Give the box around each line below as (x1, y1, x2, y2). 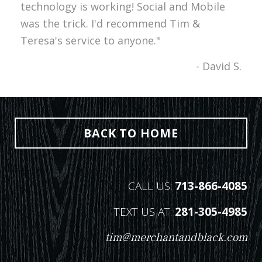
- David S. (196, 59, 242, 73)
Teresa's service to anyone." (20, 33, 160, 47)
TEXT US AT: (114, 204, 175, 219)
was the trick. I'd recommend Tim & (20, 16, 200, 30)
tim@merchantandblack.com (105, 230, 247, 245)
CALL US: (128, 178, 175, 194)
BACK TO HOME (83, 125, 179, 141)
